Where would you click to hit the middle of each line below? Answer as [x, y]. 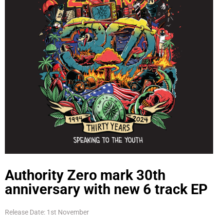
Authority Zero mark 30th [85, 175]
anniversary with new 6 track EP [106, 190]
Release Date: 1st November [47, 212]
